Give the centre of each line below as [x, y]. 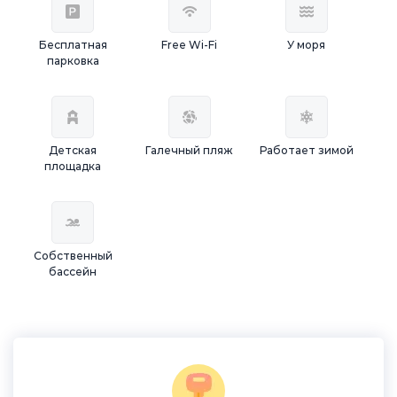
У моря [307, 45]
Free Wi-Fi [190, 45]
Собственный [73, 256]
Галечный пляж [190, 150]
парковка [73, 61]
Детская [73, 150]
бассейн [73, 272]
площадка [73, 166]
